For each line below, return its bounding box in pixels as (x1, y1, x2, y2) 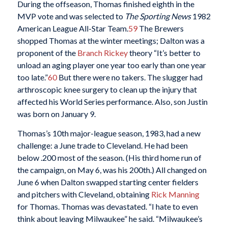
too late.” (17, 72, 48, 82)
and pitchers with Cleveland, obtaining (17, 189, 151, 199)
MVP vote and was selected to (17, 11, 125, 21)
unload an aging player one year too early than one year (17, 60, 206, 70)
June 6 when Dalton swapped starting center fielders (17, 177, 198, 187)
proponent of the (17, 47, 77, 58)
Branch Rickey (77, 47, 128, 58)
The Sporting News (124, 11, 191, 21)
